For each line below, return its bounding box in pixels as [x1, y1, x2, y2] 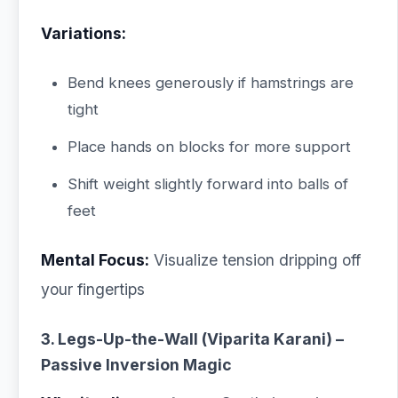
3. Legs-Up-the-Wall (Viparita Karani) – [41, 330, 344, 348]
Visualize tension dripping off [149, 251, 361, 269]
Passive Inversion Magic [41, 355, 232, 374]
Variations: [41, 24, 126, 43]
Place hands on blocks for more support [68, 138, 351, 155]
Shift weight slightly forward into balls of [68, 175, 348, 193]
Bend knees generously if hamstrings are [68, 74, 354, 92]
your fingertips [41, 280, 145, 298]
